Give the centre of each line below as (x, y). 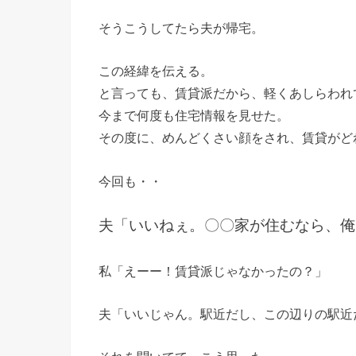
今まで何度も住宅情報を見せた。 (194, 116)
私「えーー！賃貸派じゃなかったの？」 (213, 271)
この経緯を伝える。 (156, 71)
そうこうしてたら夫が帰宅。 (181, 28)
